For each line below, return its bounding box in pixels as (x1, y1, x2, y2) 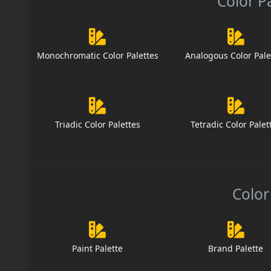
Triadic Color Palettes (54, 119, 140, 131)
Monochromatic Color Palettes (36, 50, 158, 62)
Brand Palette (208, 243, 264, 255)
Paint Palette (72, 243, 123, 255)
